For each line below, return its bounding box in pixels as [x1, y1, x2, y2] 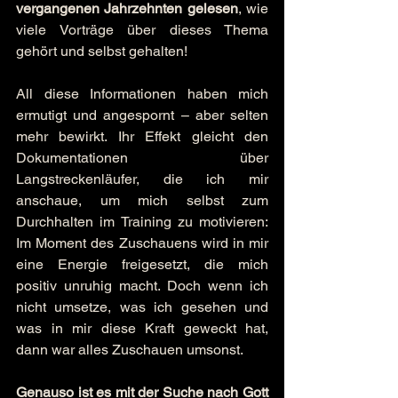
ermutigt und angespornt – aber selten [16, 107, 268, 123]
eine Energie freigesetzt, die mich [16, 256, 268, 273]
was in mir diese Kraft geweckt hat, [16, 320, 268, 337]
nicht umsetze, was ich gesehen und [16, 298, 268, 315]
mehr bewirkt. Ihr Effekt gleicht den [16, 128, 268, 145]
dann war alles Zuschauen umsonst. [16, 341, 243, 358]
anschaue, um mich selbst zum [16, 192, 268, 209]
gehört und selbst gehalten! [16, 43, 187, 60]
